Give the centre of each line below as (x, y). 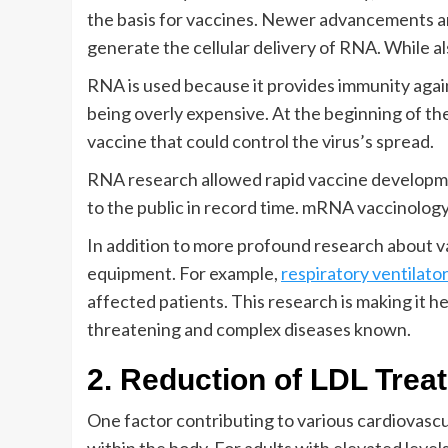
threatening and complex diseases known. (249, 329)
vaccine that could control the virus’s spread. (260, 141)
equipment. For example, (184, 273)
